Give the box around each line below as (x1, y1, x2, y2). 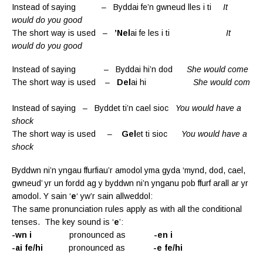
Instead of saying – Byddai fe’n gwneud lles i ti (12, 2, 223, 12)
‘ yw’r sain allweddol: (76, 191, 153, 201)
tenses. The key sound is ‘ (12, 217, 114, 227)
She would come (187, 64, 248, 74)
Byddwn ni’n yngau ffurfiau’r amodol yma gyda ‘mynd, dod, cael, (12, 165, 245, 175)
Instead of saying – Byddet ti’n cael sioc (12, 103, 176, 113)
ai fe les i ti (130, 28, 226, 38)
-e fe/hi (153, 242, 183, 252)
